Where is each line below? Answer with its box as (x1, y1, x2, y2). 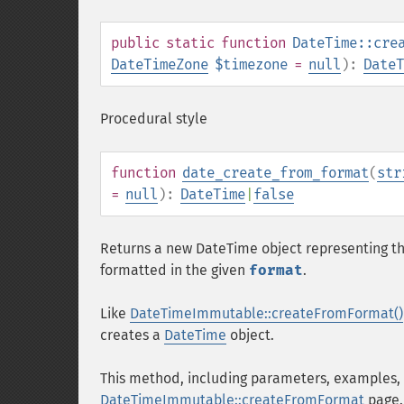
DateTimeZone (111, 56, 208, 73)
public (111, 34, 160, 51)
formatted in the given (100, 262, 249, 279)
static (166, 34, 215, 51)
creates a (100, 326, 164, 344)
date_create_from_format (182, 164, 369, 181)
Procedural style (100, 110, 207, 127)
